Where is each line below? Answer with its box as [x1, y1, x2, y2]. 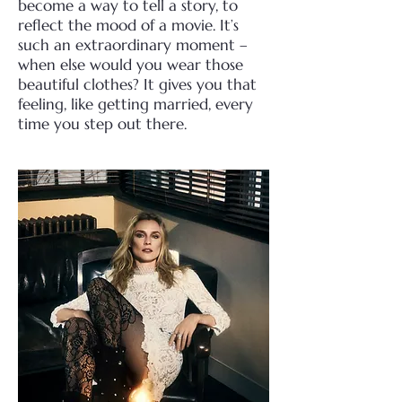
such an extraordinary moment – [18, 35, 248, 55]
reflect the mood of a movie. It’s [18, 15, 239, 35]
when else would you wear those [18, 55, 243, 74]
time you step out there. [18, 114, 187, 134]
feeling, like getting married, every [18, 94, 253, 114]
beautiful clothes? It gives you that [18, 74, 257, 94]
